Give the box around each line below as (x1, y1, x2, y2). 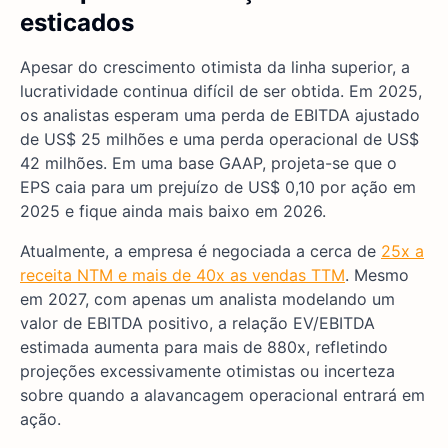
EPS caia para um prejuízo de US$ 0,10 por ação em (20, 176, 416, 197)
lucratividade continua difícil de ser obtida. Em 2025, (20, 80, 422, 101)
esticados (20, 7, 134, 37)
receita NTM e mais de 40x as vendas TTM (20, 264, 345, 285)
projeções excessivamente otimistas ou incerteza (20, 360, 395, 381)
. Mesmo (345, 264, 409, 285)
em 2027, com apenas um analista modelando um (20, 288, 395, 309)
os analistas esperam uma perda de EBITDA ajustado (20, 104, 420, 125)
